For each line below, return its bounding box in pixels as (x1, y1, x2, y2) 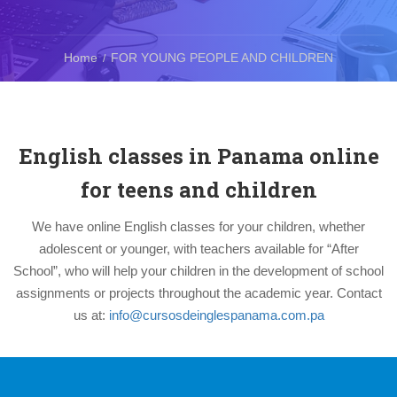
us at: (73, 307, 109, 323)
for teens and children (80, 175, 317, 204)
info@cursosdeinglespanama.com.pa (108, 307, 324, 323)
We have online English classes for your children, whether (32, 219, 365, 234)
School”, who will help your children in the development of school (13, 263, 384, 278)
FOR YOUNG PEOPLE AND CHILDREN (111, 51, 333, 65)
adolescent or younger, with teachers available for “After (38, 241, 359, 256)
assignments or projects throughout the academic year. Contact (15, 285, 382, 300)
